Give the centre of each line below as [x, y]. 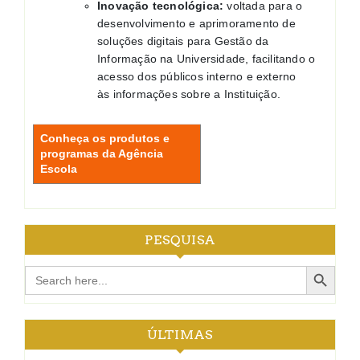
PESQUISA [180, 240]
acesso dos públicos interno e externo [197, 77]
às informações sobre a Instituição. [189, 94]
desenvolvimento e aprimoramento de [196, 24]
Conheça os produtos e [105, 139]
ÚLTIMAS [180, 335]
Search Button [323, 266]
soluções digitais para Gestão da [183, 41]
